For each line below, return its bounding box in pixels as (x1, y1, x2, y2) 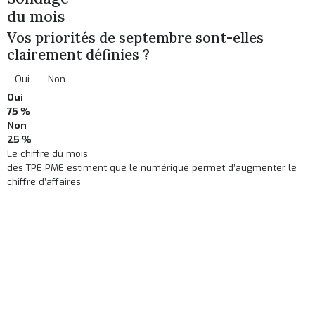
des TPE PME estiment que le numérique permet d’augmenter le (7, 162, 297, 174)
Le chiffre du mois (7, 148, 89, 160)
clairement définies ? (7, 46, 150, 65)
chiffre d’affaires (7, 176, 82, 188)
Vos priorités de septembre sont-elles (7, 29, 264, 48)
